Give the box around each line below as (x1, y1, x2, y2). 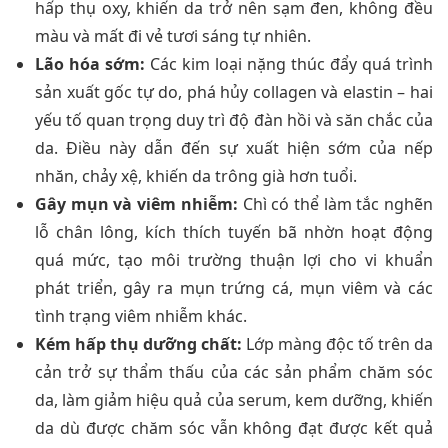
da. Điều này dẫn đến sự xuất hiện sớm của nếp (35, 136, 433, 159)
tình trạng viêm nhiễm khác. (35, 304, 247, 327)
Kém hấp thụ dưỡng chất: (35, 332, 242, 355)
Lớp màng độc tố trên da (242, 332, 433, 355)
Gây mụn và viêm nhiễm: (35, 192, 238, 215)
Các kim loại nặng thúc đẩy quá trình (145, 52, 433, 75)
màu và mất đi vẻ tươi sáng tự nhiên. (35, 24, 311, 47)
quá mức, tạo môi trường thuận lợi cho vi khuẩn (35, 248, 433, 271)
